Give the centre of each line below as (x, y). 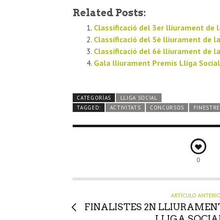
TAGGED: (89, 108)
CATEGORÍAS (94, 98)
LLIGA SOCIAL (139, 98)
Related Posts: (109, 13)
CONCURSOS (167, 108)
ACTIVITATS (125, 108)
